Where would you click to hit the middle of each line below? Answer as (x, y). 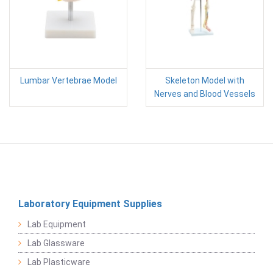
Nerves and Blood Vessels (205, 94)
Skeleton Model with (205, 80)
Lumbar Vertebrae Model (68, 80)
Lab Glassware (56, 243)
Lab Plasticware (59, 262)
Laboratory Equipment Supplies (90, 204)
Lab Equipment (57, 224)
